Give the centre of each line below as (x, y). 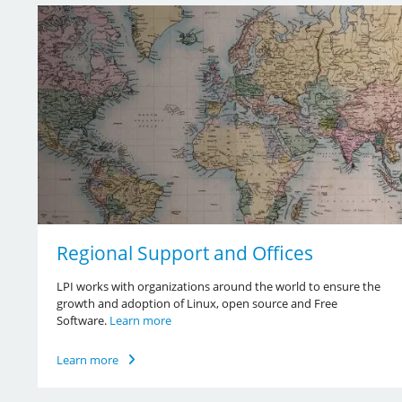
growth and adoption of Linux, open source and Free (197, 303)
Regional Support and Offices (184, 253)
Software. (83, 320)
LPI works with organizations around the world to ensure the (218, 286)
